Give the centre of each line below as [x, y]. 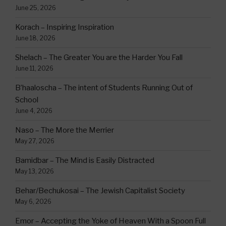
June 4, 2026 [34, 111]
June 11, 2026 [34, 69]
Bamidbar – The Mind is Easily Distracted [85, 161]
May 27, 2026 [35, 141]
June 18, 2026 [35, 38]
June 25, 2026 [36, 8]
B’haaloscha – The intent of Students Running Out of [104, 88]
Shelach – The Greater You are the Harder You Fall [99, 58]
